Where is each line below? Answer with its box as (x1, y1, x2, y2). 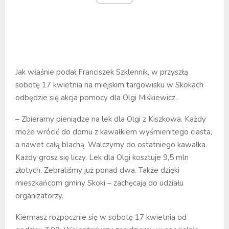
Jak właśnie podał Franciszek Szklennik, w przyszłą (15, 66, 188, 77)
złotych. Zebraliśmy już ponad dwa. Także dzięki (15, 165, 179, 175)
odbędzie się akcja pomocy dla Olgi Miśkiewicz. (15, 92, 177, 103)
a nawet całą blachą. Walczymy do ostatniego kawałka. (15, 139, 207, 150)
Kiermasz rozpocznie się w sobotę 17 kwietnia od (15, 212, 187, 222)
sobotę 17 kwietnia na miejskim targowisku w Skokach (15, 79, 203, 90)
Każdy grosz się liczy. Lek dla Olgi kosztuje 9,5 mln (15, 152, 189, 163)
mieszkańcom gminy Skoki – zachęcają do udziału (15, 177, 184, 188)
